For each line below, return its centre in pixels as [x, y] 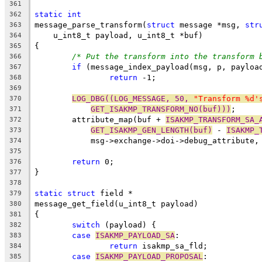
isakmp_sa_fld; [173, 246]
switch [86, 225]
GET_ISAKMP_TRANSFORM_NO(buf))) [161, 109]
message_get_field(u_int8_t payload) [116, 204]
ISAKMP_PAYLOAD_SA [135, 235]
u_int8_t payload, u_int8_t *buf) [119, 35]
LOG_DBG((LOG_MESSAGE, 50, [133, 98]
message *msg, [210, 25]
